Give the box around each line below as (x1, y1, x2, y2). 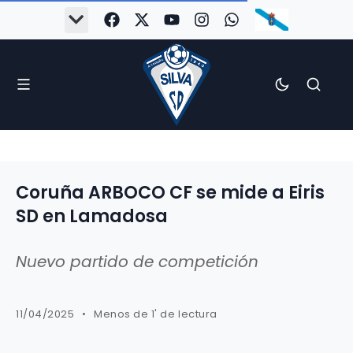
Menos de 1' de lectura (94, 306, 217, 321)
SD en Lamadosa (16, 203, 168, 229)
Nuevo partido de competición (16, 250, 258, 273)
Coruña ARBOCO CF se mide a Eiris (16, 180, 325, 205)
